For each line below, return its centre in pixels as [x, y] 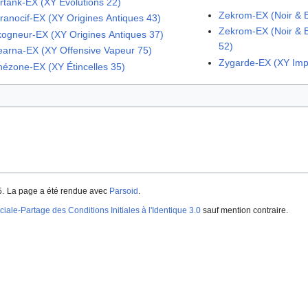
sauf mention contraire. [244, 211]
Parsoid [124, 191]
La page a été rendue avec [58, 191]
